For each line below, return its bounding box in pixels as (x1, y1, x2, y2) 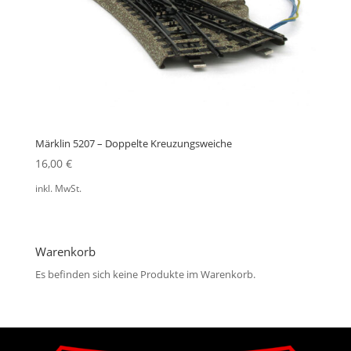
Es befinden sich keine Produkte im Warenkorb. (34, 267, 255, 282)
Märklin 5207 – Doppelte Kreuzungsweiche (34, 136, 232, 150)
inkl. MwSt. (34, 182, 81, 195)
